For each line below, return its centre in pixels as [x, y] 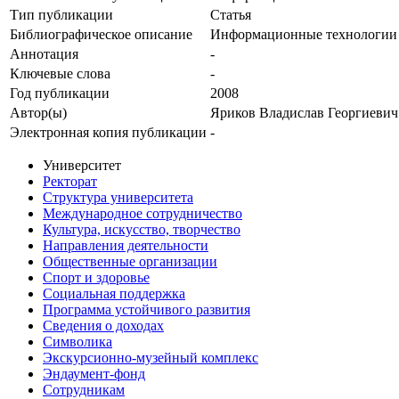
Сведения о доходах [103, 326]
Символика [77, 342]
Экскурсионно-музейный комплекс [151, 358]
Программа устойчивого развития [147, 310]
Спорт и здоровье [96, 278]
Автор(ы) [38, 113]
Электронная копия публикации [108, 133]
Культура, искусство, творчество [142, 230]
